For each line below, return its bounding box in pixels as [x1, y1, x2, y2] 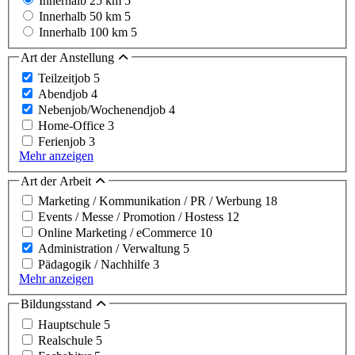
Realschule [38, 334, 96, 348]
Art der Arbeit [21, 174, 94, 188]
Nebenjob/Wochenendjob [38, 102, 169, 116]
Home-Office [38, 118, 108, 132]
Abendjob [38, 86, 91, 101]
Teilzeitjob [38, 71, 94, 85]
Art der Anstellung [21, 51, 117, 65]
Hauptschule [38, 318, 104, 332]
